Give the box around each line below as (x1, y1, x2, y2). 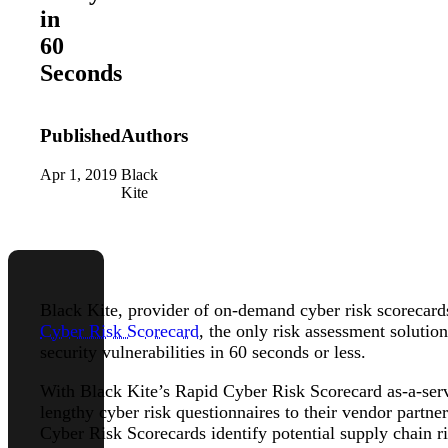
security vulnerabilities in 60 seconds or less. (40, 342, 366, 363)
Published (40, 125, 121, 147)
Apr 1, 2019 (40, 166, 117, 184)
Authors (121, 125, 188, 147)
